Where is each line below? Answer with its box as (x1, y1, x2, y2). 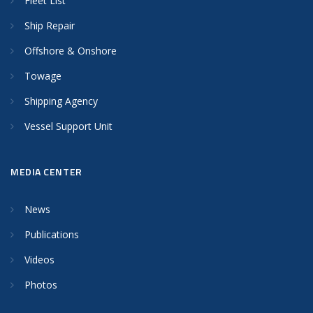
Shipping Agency (24, 94, 98, 108)
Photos (24, 277, 57, 291)
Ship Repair (24, 18, 75, 32)
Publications (24, 227, 79, 241)
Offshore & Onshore (24, 43, 117, 57)
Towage (24, 68, 61, 82)
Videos (24, 252, 54, 266)
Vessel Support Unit (24, 119, 112, 133)
